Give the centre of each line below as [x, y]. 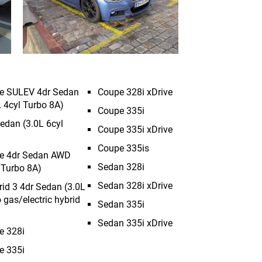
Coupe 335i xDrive [135, 130]
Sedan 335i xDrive [135, 223]
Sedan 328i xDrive [135, 186]
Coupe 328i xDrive [135, 92]
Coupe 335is [123, 148]
